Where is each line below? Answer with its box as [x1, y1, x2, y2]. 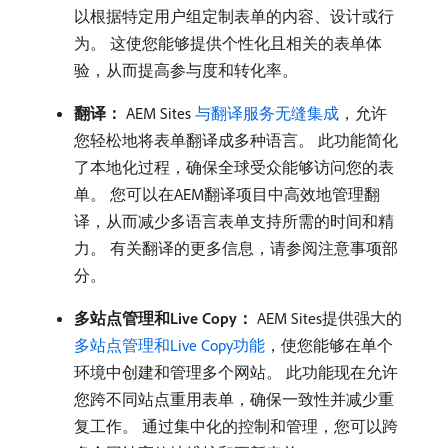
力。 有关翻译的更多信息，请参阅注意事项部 [74, 237, 398, 258]
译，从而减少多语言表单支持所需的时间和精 [74, 210, 394, 231]
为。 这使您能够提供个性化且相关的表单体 [74, 32, 382, 53]
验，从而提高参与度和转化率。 [74, 59, 298, 80]
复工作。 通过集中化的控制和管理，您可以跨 [74, 415, 398, 436]
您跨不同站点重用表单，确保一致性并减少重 [74, 388, 394, 409]
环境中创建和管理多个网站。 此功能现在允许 [74, 361, 398, 382]
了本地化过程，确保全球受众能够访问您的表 [74, 156, 394, 177]
